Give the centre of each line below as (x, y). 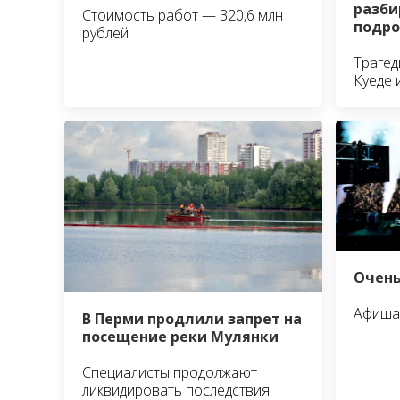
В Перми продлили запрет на (192, 319)
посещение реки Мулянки (180, 337)
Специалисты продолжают (170, 373)
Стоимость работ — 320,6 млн (183, 15)
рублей (105, 33)
